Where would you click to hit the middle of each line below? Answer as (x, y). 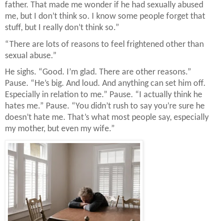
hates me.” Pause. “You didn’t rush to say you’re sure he (105, 107)
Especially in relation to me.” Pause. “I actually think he (104, 95)
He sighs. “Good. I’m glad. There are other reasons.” (98, 73)
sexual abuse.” (31, 56)
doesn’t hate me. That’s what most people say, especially (107, 118)
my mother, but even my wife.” (60, 129)
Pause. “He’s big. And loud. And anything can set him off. (105, 84)
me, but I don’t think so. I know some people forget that (105, 17)
